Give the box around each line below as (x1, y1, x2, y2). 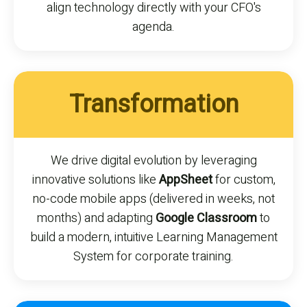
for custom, (212, 171, 275, 190)
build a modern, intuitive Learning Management (29, 228, 278, 247)
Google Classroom (156, 209, 257, 228)
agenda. (132, 18, 175, 37)
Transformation (69, 86, 238, 123)
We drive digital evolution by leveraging (50, 151, 257, 171)
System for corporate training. (73, 247, 234, 267)
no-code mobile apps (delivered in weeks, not (32, 190, 275, 209)
